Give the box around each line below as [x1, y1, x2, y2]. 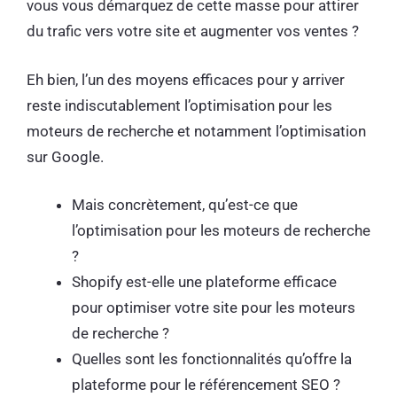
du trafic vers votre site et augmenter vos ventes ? [27, 22, 362, 40]
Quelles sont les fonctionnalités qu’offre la [72, 350, 352, 368]
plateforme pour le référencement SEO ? [72, 376, 344, 393]
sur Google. [27, 147, 107, 166]
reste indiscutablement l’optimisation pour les [27, 96, 332, 114]
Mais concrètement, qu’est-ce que [72, 196, 298, 214]
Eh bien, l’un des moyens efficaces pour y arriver [27, 70, 345, 89]
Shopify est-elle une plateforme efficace [72, 273, 337, 291]
